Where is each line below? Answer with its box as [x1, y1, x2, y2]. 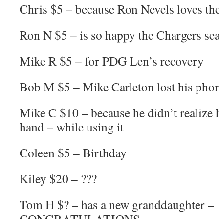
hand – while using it [20, 118, 124, 135]
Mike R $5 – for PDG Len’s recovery [20, 52, 204, 69]
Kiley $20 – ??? [20, 170, 97, 187]
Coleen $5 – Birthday [20, 144, 127, 161]
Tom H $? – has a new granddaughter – [20, 196, 214, 213]
